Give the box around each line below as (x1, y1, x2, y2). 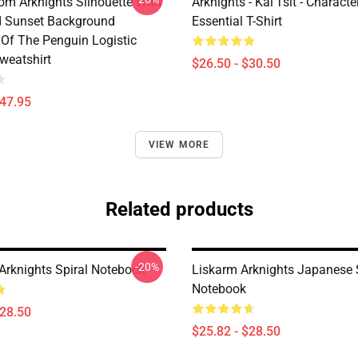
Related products (105, 198, 253, 221)
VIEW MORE (148, 139, 210, 150)
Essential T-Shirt (192, 14, 282, 29)
